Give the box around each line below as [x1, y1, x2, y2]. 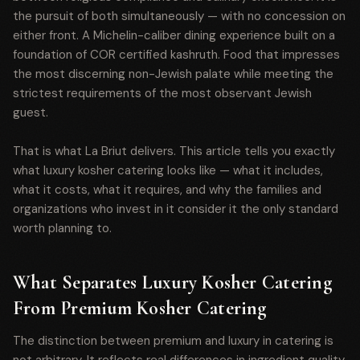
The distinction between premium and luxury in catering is [13, 333, 333, 349]
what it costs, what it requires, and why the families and [13, 182, 321, 198]
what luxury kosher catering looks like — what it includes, [13, 162, 323, 178]
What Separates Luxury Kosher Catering [13, 271, 332, 294]
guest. [13, 104, 48, 121]
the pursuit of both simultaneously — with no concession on [13, 8, 346, 24]
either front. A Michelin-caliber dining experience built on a [13, 27, 335, 43]
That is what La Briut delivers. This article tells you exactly [13, 143, 335, 159]
